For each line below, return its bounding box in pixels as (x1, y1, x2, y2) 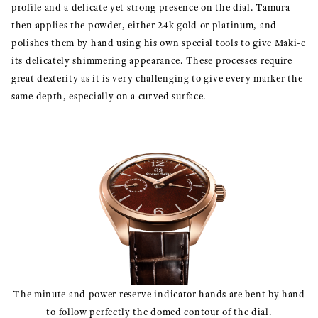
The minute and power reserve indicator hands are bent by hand (13, 288, 305, 301)
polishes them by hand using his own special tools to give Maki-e (11, 36, 306, 49)
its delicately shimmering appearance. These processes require (11, 54, 292, 67)
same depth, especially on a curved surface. (11, 89, 207, 102)
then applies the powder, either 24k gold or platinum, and (11, 18, 277, 31)
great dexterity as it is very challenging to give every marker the (11, 72, 303, 84)
